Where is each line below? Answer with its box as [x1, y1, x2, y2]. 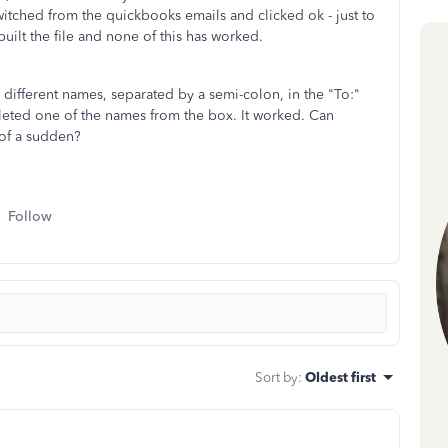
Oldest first [305, 369, 376, 385]
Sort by [255, 369, 298, 385]
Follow [8, 208, 52, 225]
